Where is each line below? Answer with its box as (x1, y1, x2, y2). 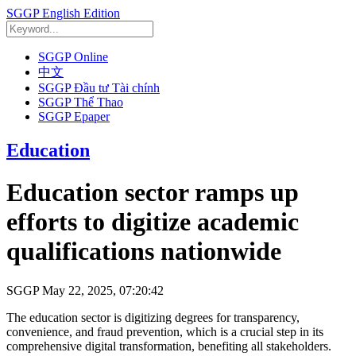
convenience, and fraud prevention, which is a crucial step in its (6, 324, 323, 339)
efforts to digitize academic (6, 207, 299, 237)
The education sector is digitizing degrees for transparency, (6, 310, 300, 324)
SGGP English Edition (6, 6, 120, 20)
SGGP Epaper (38, 110, 110, 123)
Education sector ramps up (6, 178, 299, 207)
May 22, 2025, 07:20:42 (42, 283, 164, 297)
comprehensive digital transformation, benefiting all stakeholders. (6, 339, 331, 353)
